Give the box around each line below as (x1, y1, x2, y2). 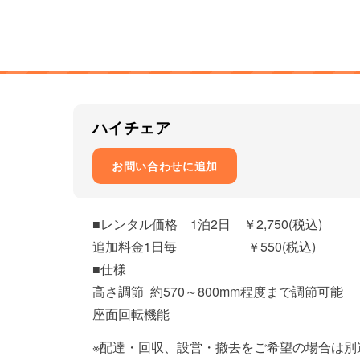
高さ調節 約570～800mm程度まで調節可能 (92, 282, 343, 301)
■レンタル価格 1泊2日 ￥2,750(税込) (92, 215, 322, 233)
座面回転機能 (92, 305, 170, 323)
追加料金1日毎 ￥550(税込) (92, 237, 316, 256)
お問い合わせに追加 (111, 157, 219, 174)
